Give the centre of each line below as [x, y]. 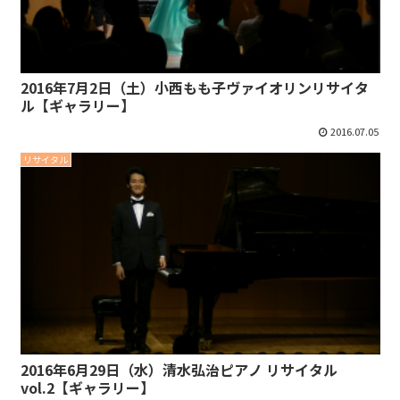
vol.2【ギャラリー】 [87, 387]
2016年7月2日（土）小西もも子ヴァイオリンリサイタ [194, 88]
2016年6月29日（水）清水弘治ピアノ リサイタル [179, 369]
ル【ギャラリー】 [77, 106]
